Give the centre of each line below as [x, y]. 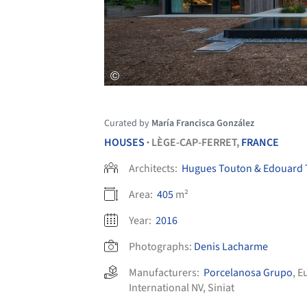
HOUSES [124, 142]
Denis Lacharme [231, 246]
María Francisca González [203, 123]
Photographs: [160, 246]
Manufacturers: [166, 272]
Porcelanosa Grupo [248, 272]
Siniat [221, 287]
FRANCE [260, 142]
